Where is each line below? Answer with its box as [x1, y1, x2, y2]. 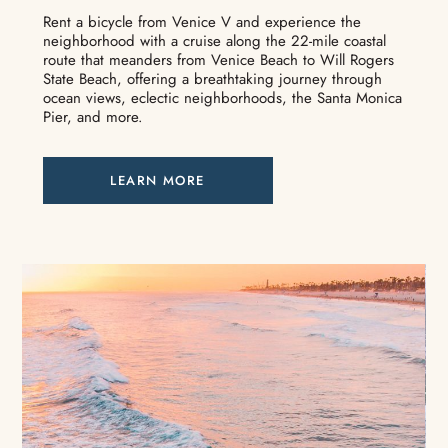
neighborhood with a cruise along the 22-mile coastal [42, 30, 386, 53]
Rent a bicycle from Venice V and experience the [42, 11, 361, 34]
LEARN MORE [110, 171, 205, 191]
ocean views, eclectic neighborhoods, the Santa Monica [42, 87, 402, 110]
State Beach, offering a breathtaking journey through [42, 68, 382, 91]
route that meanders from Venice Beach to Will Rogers [42, 49, 394, 72]
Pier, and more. [42, 106, 143, 129]
